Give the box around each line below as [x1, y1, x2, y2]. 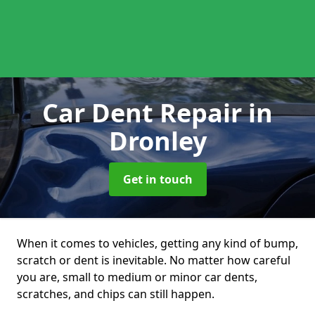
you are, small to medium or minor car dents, [17, 269, 257, 285]
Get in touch [122, 172, 193, 187]
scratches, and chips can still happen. [17, 286, 214, 302]
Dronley [108, 124, 207, 158]
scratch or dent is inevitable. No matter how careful [17, 252, 290, 268]
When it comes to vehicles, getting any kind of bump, [17, 236, 298, 251]
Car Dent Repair [42, 96, 248, 130]
